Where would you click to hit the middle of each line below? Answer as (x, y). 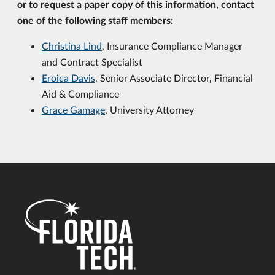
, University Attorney (149, 110)
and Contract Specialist (92, 62)
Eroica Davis (68, 78)
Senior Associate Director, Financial (176, 78)
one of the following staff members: (95, 20)
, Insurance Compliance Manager (172, 46)
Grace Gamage (73, 110)
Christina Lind (72, 46)
